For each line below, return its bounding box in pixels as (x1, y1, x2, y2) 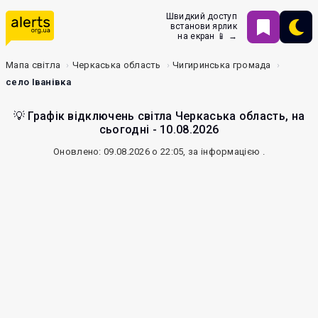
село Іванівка (6, 77, 71, 87)
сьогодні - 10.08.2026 (99, 123, 219, 136)
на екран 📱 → (177, 31, 237, 41)
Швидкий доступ (165, 11, 237, 21)
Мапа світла (6, 60, 61, 70)
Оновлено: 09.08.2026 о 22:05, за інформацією (53, 146, 263, 157)
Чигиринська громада (172, 60, 271, 70)
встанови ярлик (170, 21, 237, 31)
